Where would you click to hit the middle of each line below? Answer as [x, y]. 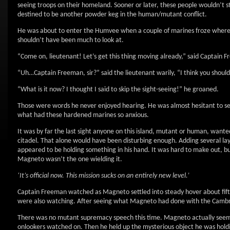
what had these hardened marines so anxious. [83, 115]
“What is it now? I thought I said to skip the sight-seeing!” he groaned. [118, 90]
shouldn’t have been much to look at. [71, 40]
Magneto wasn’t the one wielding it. [70, 159]
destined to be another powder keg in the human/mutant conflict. [112, 15]
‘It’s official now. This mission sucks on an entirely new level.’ [103, 176]
